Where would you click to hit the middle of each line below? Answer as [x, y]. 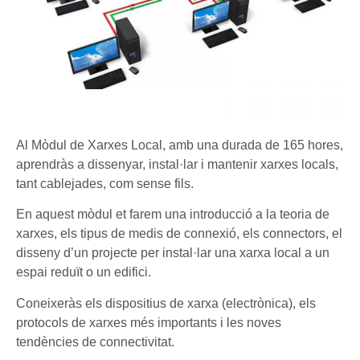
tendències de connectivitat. [95, 342]
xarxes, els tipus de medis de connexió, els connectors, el [179, 234]
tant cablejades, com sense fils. [105, 184]
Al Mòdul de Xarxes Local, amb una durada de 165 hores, [180, 145]
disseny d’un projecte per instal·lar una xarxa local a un [173, 253]
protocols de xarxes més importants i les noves [149, 322]
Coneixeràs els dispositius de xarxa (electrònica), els [166, 303]
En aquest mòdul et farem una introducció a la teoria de [173, 215]
